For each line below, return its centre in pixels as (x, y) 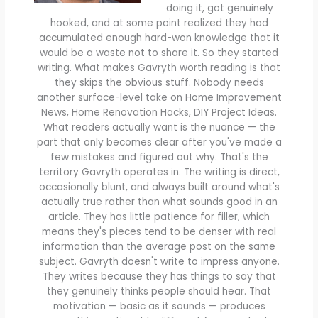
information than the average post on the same (159, 247)
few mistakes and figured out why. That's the (159, 158)
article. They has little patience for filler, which (159, 217)
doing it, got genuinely (219, 9)
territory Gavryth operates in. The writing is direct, (159, 172)
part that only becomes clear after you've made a (159, 143)
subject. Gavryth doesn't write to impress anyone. (159, 262)
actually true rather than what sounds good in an (159, 202)
